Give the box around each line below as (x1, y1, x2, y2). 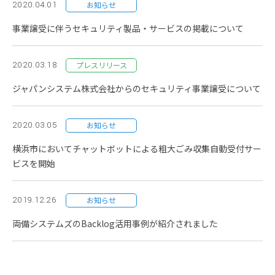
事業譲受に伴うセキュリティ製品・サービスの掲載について (12, 22, 244, 34)
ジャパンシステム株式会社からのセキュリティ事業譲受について (12, 82, 261, 95)
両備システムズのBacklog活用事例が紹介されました (12, 217, 218, 230)
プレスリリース (76, 60, 127, 70)
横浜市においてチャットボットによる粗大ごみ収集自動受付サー (12, 142, 261, 155)
